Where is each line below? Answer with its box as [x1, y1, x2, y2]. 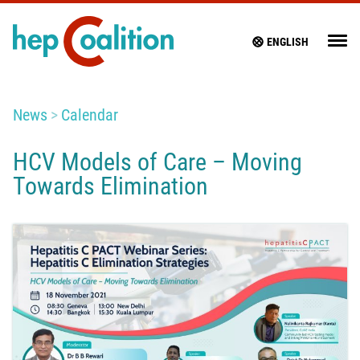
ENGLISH [267, 35, 309, 48]
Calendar [61, 105, 118, 125]
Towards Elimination [13, 172, 208, 201]
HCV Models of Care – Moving [13, 148, 302, 177]
